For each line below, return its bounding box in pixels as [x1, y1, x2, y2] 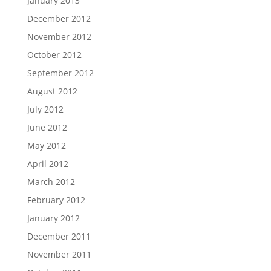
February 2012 [27, 194, 85, 206]
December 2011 [27, 230, 91, 242]
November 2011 [27, 248, 91, 260]
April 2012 [27, 157, 68, 169]
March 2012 [27, 175, 75, 188]
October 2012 [27, 48, 82, 60]
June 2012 [27, 121, 67, 133]
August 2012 [27, 85, 77, 97]
